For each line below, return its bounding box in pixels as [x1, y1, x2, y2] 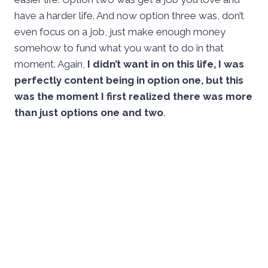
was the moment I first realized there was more [14, 90, 252, 103]
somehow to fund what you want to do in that [14, 42, 224, 54]
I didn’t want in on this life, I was [87, 58, 244, 71]
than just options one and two [14, 106, 163, 119]
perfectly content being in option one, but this [14, 74, 243, 87]
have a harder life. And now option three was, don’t [14, 10, 244, 22]
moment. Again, [14, 58, 87, 71]
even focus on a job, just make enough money [14, 26, 226, 38]
